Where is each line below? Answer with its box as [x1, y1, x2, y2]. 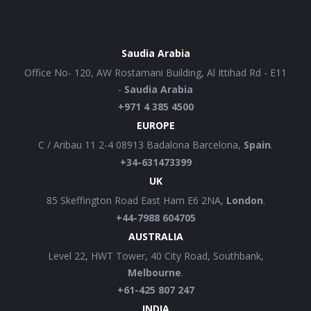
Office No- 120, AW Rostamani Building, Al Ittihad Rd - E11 [24, 66, 287, 80]
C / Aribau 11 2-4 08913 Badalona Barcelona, [38, 138, 244, 152]
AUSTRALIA [128, 230, 183, 244]
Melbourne [128, 266, 181, 280]
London [226, 194, 263, 208]
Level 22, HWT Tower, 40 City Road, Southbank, [47, 249, 264, 263]
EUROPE [136, 119, 175, 133]
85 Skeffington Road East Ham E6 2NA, [46, 194, 226, 208]
